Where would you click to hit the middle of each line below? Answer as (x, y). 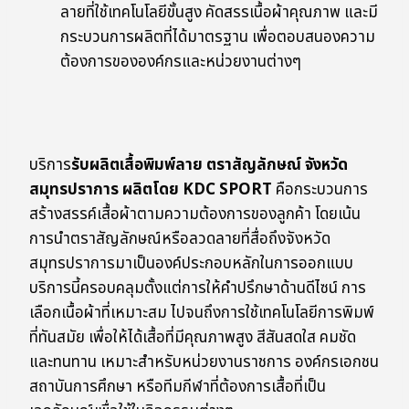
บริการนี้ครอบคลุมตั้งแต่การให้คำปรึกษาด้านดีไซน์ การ (198, 289)
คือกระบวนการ (320, 190)
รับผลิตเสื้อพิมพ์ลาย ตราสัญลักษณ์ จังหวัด (210, 166)
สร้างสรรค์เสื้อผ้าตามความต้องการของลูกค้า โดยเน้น (195, 215)
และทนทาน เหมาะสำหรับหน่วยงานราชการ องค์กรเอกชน (204, 363)
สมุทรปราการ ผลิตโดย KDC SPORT (151, 190)
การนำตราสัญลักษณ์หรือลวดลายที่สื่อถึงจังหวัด (180, 240)
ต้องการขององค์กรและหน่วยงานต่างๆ (181, 63)
